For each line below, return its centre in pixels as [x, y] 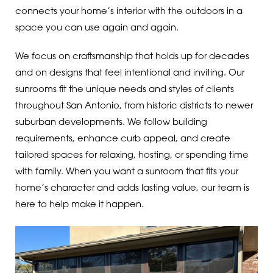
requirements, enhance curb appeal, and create [122, 140]
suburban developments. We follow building [111, 123]
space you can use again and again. [97, 28]
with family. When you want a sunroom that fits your [126, 172]
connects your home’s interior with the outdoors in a [129, 12]
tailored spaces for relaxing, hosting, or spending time [132, 156]
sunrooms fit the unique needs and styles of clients [124, 90]
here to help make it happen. [79, 205]
